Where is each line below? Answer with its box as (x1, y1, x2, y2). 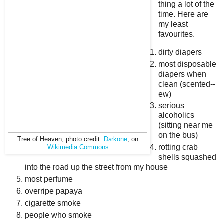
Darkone (103, 135, 127, 143)
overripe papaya (25, 187, 82, 196)
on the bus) (158, 131, 198, 140)
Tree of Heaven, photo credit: (17, 135, 104, 143)
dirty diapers (158, 47, 202, 56)
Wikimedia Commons (47, 143, 109, 151)
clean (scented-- (158, 79, 215, 88)
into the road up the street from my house (25, 163, 168, 172)
